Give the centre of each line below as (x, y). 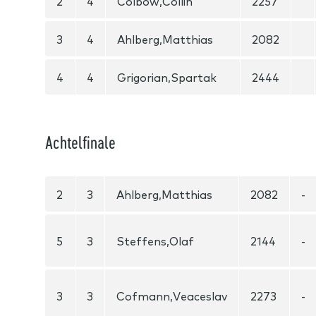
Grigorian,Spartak (167, 77)
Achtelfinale (80, 142)
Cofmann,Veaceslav (172, 296)
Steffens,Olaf (155, 241)
